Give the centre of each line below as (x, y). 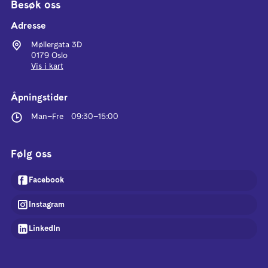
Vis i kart (47, 67)
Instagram (46, 204)
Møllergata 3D (56, 45)
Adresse (28, 26)
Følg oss (31, 154)
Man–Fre (47, 116)
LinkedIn (44, 229)
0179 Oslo (49, 56)
